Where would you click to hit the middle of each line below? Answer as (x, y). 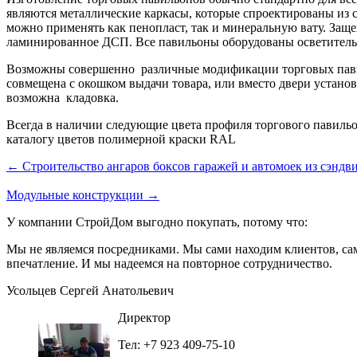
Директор (144, 318)
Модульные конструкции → (83, 195)
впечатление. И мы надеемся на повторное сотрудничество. (169, 264)
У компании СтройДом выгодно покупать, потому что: (157, 222)
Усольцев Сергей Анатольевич (90, 291)
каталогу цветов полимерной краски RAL (123, 139)
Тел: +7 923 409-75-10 (177, 345)
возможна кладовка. (63, 98)
